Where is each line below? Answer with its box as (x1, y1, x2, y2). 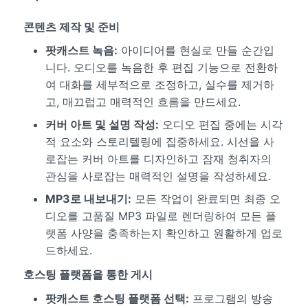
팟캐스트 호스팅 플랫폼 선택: (45, 291, 189, 305)
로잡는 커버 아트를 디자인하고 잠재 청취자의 (45, 152, 272, 166)
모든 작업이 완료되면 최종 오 (131, 192, 280, 206)
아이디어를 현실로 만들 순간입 (117, 43, 274, 58)
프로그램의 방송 (188, 291, 273, 305)
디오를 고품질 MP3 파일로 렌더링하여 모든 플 (45, 209, 276, 223)
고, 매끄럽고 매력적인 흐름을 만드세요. (45, 95, 241, 109)
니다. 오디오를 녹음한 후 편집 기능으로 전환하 (45, 60, 278, 75)
